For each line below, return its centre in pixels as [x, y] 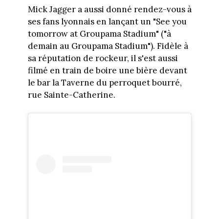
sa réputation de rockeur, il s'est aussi [103, 58]
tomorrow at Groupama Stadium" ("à [99, 33]
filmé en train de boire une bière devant [107, 70]
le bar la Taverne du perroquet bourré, [105, 82]
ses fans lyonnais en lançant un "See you [107, 21]
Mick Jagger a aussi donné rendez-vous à [109, 9]
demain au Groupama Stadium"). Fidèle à [108, 46]
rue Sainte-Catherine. [71, 95]
